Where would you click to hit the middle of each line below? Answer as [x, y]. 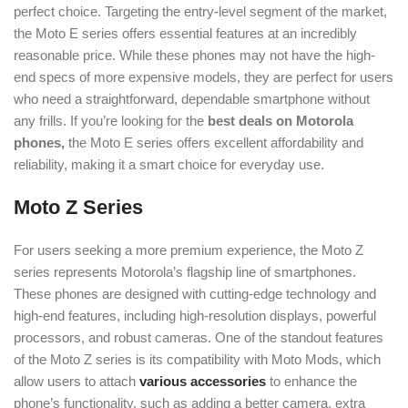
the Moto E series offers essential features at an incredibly [185, 33]
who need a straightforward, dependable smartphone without [192, 99]
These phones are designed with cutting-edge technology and [195, 294]
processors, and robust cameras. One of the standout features [199, 337]
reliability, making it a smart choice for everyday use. [169, 164]
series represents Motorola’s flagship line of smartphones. [185, 272]
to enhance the [311, 381]
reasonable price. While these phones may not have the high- [194, 55]
